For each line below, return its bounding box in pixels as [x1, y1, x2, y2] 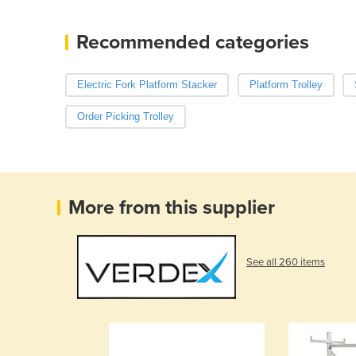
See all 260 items [246, 255, 325, 269]
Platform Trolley [249, 78, 323, 91]
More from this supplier [68, 195, 275, 219]
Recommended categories [76, 29, 309, 54]
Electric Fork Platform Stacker [77, 78, 217, 91]
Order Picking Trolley [77, 110, 174, 122]
